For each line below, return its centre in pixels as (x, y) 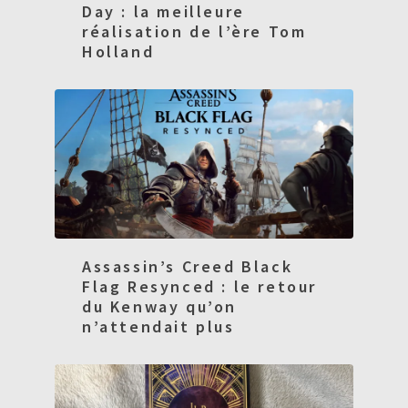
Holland (118, 52)
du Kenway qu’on (160, 307)
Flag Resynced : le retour (200, 287)
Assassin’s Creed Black (188, 267)
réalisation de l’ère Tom (194, 32)
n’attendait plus (158, 327)
